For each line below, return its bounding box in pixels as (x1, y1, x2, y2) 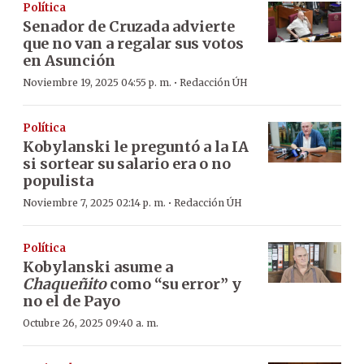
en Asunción (23, 50, 115, 70)
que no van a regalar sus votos (23, 33, 244, 53)
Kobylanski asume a (23, 257, 173, 276)
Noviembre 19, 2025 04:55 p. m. (23, 76, 171, 89)
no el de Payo (23, 291, 120, 310)
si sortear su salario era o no (23, 154, 231, 173)
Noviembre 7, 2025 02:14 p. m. (23, 196, 166, 209)
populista (23, 171, 93, 190)
